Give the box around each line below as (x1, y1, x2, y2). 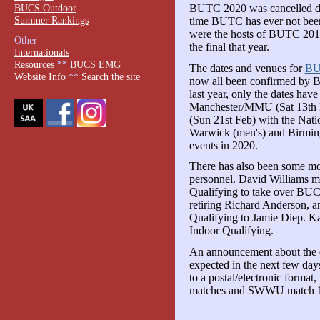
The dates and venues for (189, 61, 305, 74)
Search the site (81, 71, 140, 83)
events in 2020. (189, 139, 258, 151)
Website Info (14, 71, 66, 83)
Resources (14, 59, 54, 71)
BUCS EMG (69, 59, 121, 71)
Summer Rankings (14, 14, 89, 26)
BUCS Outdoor (14, 1, 76, 14)
